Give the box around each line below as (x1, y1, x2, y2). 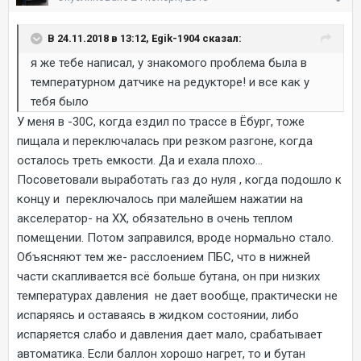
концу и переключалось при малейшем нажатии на (17, 191, 303, 206)
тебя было (31, 93, 89, 109)
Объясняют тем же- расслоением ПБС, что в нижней (17, 249, 310, 264)
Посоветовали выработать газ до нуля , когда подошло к (17, 172, 342, 187)
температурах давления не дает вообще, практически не (17, 288, 338, 303)
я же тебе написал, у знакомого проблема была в (31, 55, 307, 70)
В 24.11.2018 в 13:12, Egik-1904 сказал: (48, 31, 242, 44)
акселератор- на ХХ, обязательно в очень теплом (17, 210, 293, 226)
